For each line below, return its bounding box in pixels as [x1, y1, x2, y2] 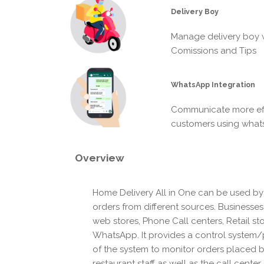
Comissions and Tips [171, 45, 257, 56]
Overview [75, 152, 124, 164]
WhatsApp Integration [171, 80, 256, 89]
